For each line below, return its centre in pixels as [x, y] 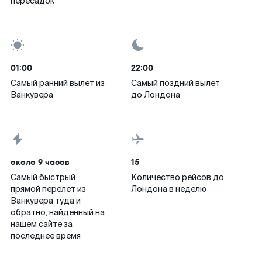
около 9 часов [40, 162]
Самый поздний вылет [175, 83]
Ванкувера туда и [46, 201]
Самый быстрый [43, 177]
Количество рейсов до [177, 177]
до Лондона [156, 95]
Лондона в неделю [169, 189]
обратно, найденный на [58, 212]
